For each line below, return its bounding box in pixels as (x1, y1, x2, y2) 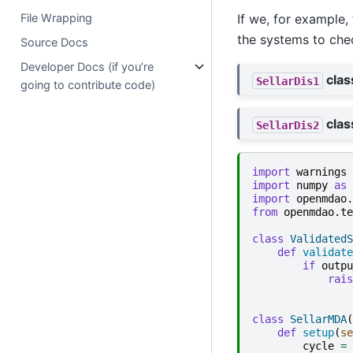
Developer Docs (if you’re (20, 59, 154, 73)
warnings (295, 165, 347, 179)
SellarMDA (289, 313, 347, 326)
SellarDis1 (255, 74, 319, 87)
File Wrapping (20, 10, 93, 24)
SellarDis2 (255, 118, 319, 132)
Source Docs (20, 35, 89, 49)
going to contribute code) (20, 77, 156, 91)
